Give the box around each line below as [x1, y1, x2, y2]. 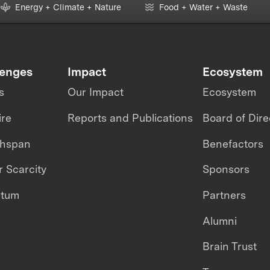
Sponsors [202, 163, 250, 176]
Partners [202, 188, 246, 201]
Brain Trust [202, 240, 257, 253]
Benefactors [202, 137, 263, 150]
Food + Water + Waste [159, 2, 248, 13]
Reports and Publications [67, 111, 193, 124]
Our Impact [67, 86, 124, 99]
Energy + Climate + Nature [14, 2, 121, 13]
